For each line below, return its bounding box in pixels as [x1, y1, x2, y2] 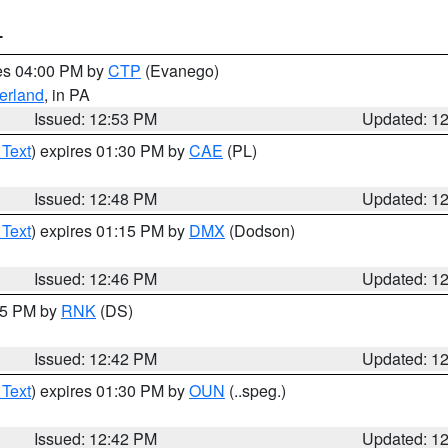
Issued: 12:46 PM [34, 267, 158, 290]
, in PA [44, 83, 90, 106]
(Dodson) [225, 219, 295, 242]
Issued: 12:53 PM [34, 107, 158, 130]
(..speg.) [225, 379, 286, 402]
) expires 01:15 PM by [31, 219, 189, 242]
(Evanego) [141, 59, 219, 82]
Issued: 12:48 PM [34, 187, 158, 210]
